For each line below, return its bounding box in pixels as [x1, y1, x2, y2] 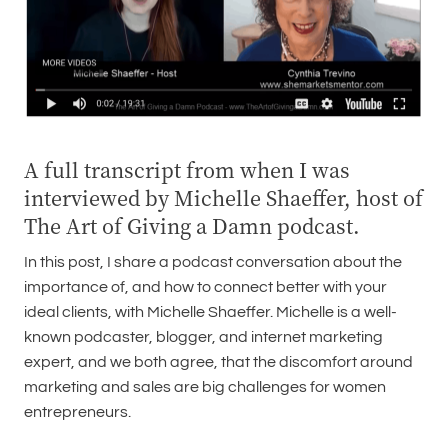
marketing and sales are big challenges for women [24, 379, 386, 396]
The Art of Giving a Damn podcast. [24, 211, 360, 241]
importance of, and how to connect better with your [24, 279, 387, 296]
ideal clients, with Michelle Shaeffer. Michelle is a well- [24, 304, 397, 321]
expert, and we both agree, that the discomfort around [24, 354, 413, 371]
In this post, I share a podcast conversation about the [24, 254, 402, 271]
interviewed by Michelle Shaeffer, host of [24, 183, 423, 213]
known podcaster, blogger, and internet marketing [24, 329, 383, 346]
